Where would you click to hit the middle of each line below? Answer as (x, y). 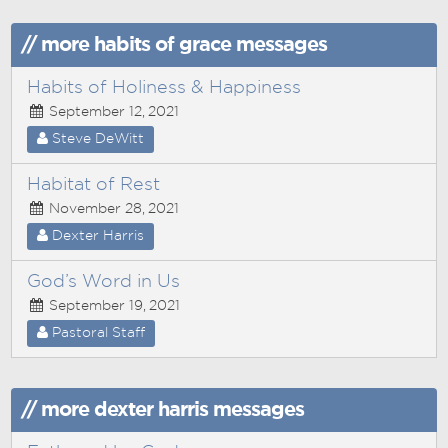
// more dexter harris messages (163, 410)
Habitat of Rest (94, 185)
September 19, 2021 (113, 306)
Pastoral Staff (97, 333)
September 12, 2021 (112, 112)
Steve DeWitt (96, 139)
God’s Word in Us (104, 282)
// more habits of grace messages (174, 45)
